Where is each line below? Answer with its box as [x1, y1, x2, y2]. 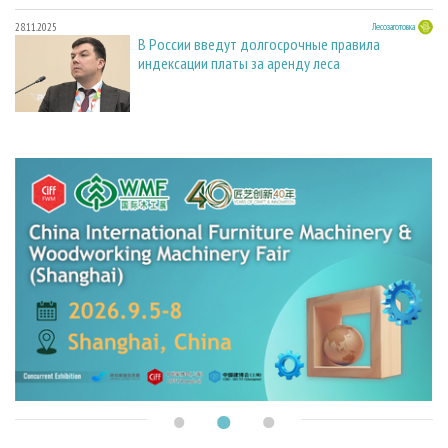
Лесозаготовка [372, 20, 415, 34]
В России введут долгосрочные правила [138, 34, 380, 55]
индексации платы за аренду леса [138, 53, 340, 74]
